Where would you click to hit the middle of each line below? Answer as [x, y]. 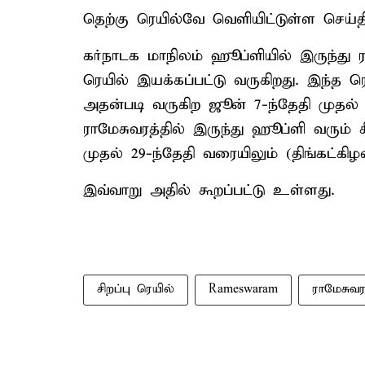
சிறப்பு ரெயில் [136, 289]
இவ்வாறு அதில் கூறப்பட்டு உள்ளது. [209, 190]
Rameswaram [243, 289]
